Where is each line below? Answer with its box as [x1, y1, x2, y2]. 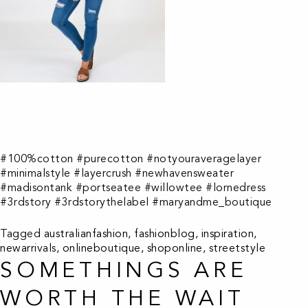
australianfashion [43, 227, 128, 241]
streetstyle [208, 241, 265, 255]
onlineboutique [62, 241, 141, 255]
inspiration [201, 227, 254, 241]
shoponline [146, 241, 203, 255]
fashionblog [134, 227, 195, 241]
